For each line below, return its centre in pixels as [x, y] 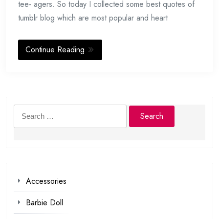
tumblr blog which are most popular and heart [93, 18]
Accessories [46, 181]
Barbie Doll [44, 203]
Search [25, 111]
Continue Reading [56, 50]
